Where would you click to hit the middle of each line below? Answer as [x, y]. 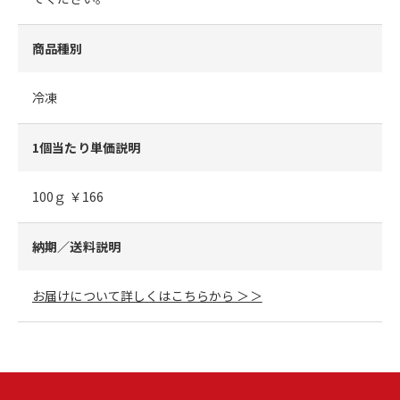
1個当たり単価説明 [87, 148]
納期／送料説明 [76, 247]
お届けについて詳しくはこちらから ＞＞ [147, 296]
